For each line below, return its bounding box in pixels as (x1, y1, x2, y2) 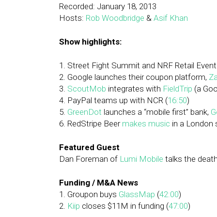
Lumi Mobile (120, 154, 163, 164)
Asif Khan (154, 13, 188, 23)
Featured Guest (59, 142, 120, 152)
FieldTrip (163, 84, 192, 93)
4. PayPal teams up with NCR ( (59, 95, 168, 105)
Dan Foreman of (59, 154, 120, 164)
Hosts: (59, 13, 86, 23)
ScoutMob (67, 84, 106, 93)
